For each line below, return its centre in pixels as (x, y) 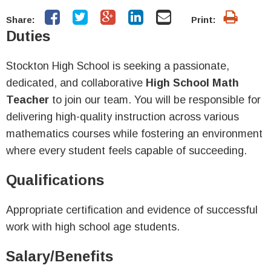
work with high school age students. (93, 227)
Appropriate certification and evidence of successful (132, 210)
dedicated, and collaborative (76, 83)
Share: (21, 20)
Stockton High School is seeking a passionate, (118, 66)
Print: (204, 20)
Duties (28, 36)
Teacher (28, 100)
